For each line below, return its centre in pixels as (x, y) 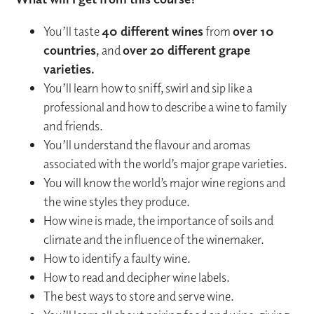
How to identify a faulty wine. (117, 259)
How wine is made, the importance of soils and (159, 221)
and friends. (74, 126)
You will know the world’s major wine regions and (165, 183)
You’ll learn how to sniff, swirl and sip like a (148, 88)
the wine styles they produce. (117, 202)
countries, (72, 50)
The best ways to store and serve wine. (139, 296)
